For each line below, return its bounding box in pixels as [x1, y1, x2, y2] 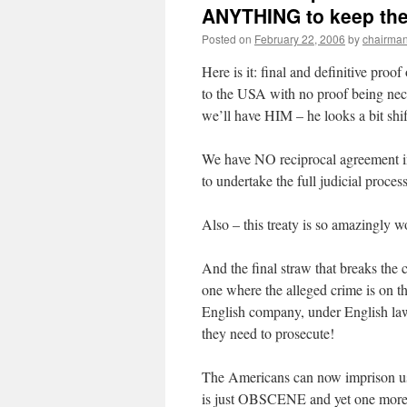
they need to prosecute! [202, 323, 334, 342]
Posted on [202, 31, 252, 46]
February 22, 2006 [254, 31, 345, 46]
